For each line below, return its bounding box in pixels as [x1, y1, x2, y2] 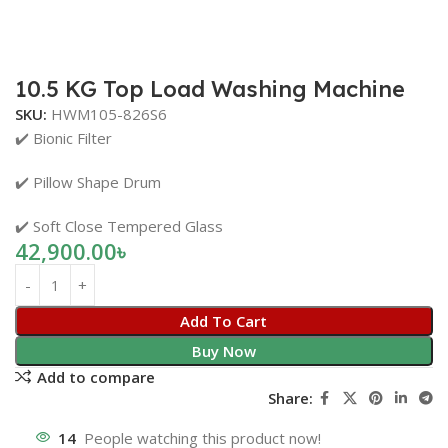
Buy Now [191, 341, 256, 362]
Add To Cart [180, 311, 268, 332]
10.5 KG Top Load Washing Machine [15, 75, 405, 104]
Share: [267, 388, 313, 409]
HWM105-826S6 [51, 104, 167, 125]
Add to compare [36, 366, 155, 387]
